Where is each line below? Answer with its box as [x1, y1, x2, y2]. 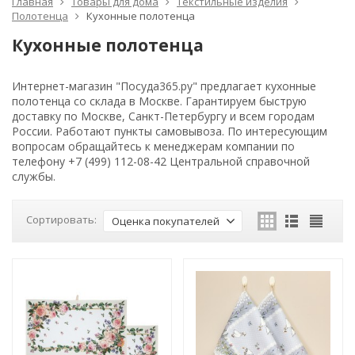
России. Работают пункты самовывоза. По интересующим [12, 124, 327, 139]
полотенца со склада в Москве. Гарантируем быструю [12, 94, 307, 109]
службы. [12, 169, 55, 184]
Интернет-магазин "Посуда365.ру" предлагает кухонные [12, 78, 316, 94]
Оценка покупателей [112, 214, 219, 228]
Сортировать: [26, 212, 97, 227]
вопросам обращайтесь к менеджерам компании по [12, 139, 295, 154]
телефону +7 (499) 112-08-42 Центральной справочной [12, 154, 310, 169]
